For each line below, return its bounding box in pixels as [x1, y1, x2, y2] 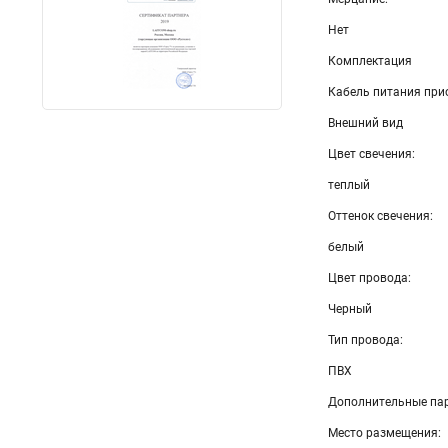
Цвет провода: [328, 271, 411, 285]
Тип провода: [328, 333, 403, 347]
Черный [328, 302, 372, 316]
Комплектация [328, 54, 412, 68]
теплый [328, 178, 370, 192]
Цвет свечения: [328, 147, 415, 161]
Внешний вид [328, 116, 403, 130]
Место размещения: [328, 426, 441, 440]
